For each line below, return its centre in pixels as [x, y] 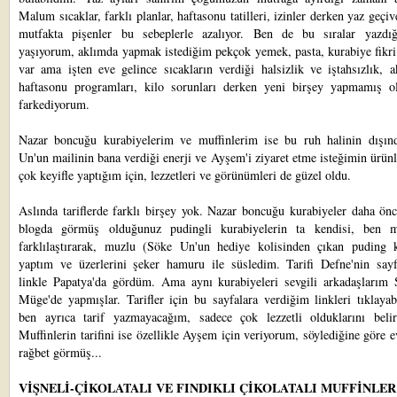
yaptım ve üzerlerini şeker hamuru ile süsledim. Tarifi [170, 264]
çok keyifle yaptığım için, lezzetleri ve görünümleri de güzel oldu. [185, 175]
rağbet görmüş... [60, 352]
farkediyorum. [54, 104]
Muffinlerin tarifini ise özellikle [101, 335]
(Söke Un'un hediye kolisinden [226, 246]
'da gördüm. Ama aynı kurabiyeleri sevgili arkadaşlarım [243, 281]
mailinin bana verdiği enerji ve [132, 157]
